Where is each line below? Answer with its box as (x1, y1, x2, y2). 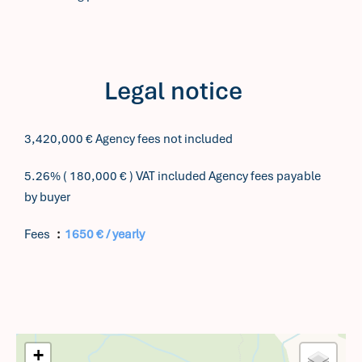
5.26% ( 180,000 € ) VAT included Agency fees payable (24, 168, 321, 184)
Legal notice (103, 75, 242, 107)
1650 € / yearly (65, 226, 145, 242)
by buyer (24, 189, 70, 205)
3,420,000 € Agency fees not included (24, 131, 233, 147)
